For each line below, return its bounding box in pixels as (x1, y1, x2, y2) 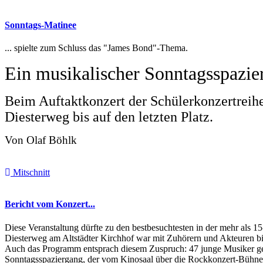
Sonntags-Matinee (5, 19, 76, 30)
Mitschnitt (11, 167, 50, 178)
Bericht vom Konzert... (5, 199, 95, 210)
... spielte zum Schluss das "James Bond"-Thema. (5, 43, 188, 53)
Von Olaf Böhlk (5, 134, 77, 147)
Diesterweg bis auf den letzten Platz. (5, 109, 213, 125)
